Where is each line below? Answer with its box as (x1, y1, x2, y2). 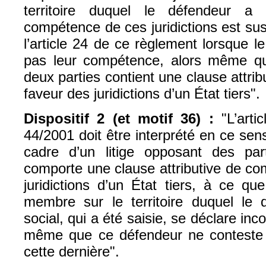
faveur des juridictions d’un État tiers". (24, 85, 260, 102)
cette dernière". (24, 243, 119, 260)
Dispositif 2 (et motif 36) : (24, 110, 214, 127)
